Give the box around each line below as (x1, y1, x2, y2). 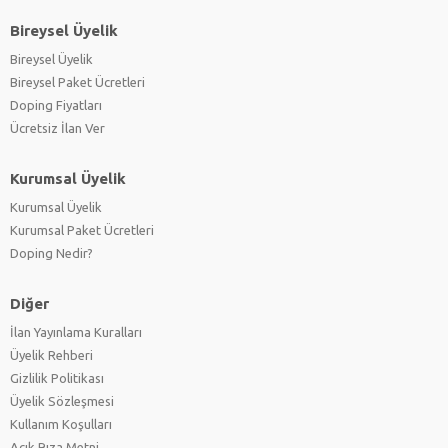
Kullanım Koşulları (10, 416, 112, 431)
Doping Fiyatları (10, 97, 102, 112)
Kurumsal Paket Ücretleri (10, 222, 154, 237)
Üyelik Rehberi (10, 347, 93, 362)
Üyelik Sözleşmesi (10, 393, 114, 408)
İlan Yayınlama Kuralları (10, 324, 142, 339)
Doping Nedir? (10, 245, 93, 260)
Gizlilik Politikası (10, 370, 104, 385)
